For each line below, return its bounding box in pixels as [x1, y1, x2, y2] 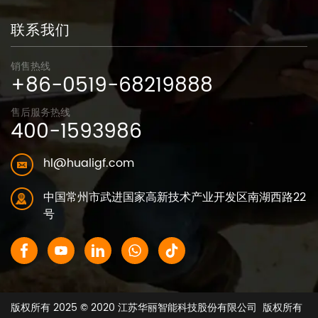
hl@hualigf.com [43, 153, 134, 172]
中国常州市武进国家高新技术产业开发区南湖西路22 [43, 187, 306, 207]
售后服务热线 [11, 104, 70, 121]
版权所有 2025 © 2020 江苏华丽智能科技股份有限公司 [11, 299, 257, 316]
